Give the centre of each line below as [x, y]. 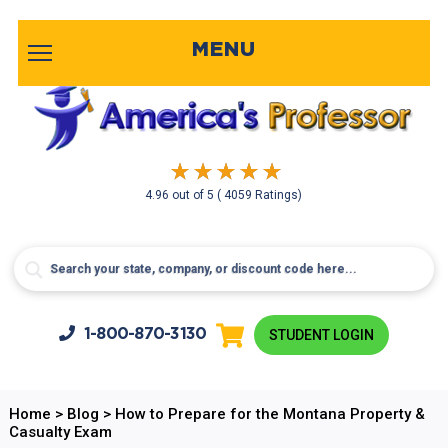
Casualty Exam [60, 432]
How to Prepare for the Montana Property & [269, 414]
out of [190, 195]
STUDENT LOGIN [322, 335]
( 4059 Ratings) [260, 195]
